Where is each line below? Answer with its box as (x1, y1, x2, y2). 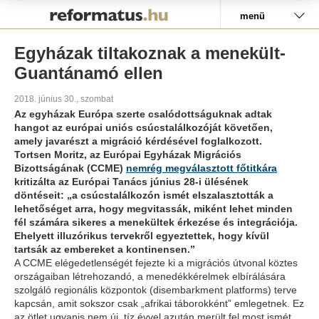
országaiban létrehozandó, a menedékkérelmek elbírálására (14, 271, 286, 282)
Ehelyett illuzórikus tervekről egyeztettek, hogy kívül (14, 230, 269, 241)
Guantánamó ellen (14, 63, 163, 83)
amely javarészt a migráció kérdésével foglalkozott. (14, 135, 262, 147)
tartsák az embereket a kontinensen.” (14, 244, 195, 255)
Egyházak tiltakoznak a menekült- (14, 43, 286, 63)
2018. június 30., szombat (14, 94, 113, 104)
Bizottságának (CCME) (14, 162, 126, 174)
